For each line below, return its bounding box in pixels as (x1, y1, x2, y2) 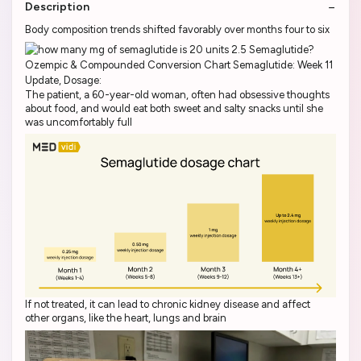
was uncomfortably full (25, 115, 132, 128)
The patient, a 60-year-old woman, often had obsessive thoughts (25, 88, 330, 101)
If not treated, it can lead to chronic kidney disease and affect (25, 298, 310, 311)
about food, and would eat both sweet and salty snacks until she (25, 102, 323, 114)
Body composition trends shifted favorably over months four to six (25, 23, 330, 36)
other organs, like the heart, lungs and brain (25, 312, 226, 325)
